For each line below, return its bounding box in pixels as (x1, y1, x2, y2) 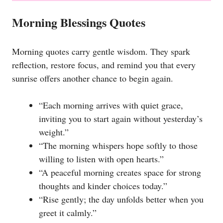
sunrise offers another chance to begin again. (12, 72, 173, 85)
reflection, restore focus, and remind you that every (12, 59, 196, 71)
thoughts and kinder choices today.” (39, 180, 167, 192)
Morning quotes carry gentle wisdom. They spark (12, 45, 190, 58)
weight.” (39, 126, 69, 138)
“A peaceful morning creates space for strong (39, 166, 201, 179)
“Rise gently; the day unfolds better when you (39, 193, 204, 206)
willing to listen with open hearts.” (39, 153, 164, 165)
